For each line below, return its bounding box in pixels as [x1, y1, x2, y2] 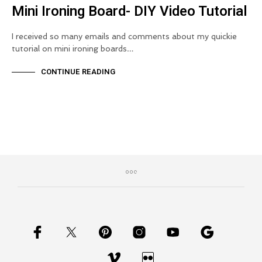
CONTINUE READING [41, 66, 115, 78]
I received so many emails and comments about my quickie [12, 31, 237, 41]
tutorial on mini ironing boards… [12, 43, 134, 53]
